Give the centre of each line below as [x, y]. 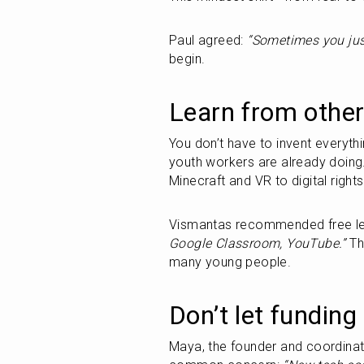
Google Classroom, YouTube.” [258, 243]
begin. [187, 59]
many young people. [230, 262]
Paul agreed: [208, 40]
